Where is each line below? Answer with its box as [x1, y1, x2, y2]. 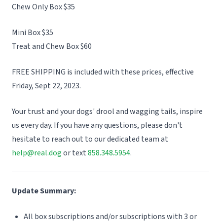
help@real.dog [12, 147, 62, 158]
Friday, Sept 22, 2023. [12, 80, 81, 91]
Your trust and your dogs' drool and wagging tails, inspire [12, 106, 203, 117]
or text [62, 147, 88, 158]
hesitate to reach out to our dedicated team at [12, 134, 168, 145]
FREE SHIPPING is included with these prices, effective [12, 67, 194, 77]
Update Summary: [12, 185, 76, 196]
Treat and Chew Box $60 [12, 41, 92, 52]
